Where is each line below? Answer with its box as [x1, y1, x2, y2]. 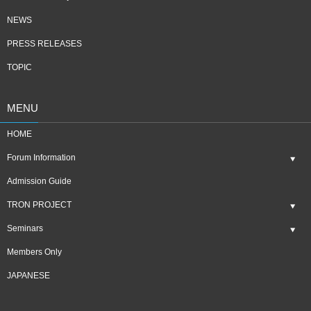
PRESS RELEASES [7, 39, 82, 49]
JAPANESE [7, 271, 50, 280]
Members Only [7, 247, 62, 257]
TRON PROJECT [7, 200, 72, 210]
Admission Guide [7, 176, 72, 186]
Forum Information [7, 153, 76, 162]
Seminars [7, 224, 43, 233]
